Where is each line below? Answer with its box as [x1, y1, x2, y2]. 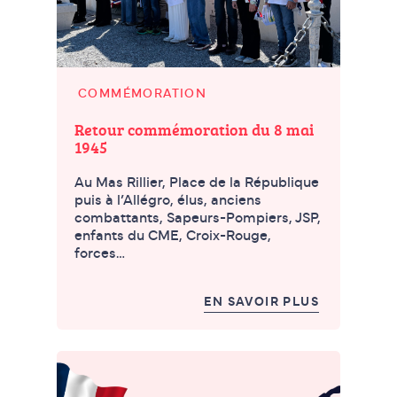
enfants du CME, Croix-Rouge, [74, 229, 271, 244]
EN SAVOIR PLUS [204, 296, 319, 309]
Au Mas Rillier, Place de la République [74, 175, 319, 191]
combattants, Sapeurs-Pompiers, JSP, [74, 211, 321, 226]
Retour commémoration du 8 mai [74, 119, 314, 141]
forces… [74, 246, 125, 261]
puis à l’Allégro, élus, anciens [74, 193, 261, 208]
